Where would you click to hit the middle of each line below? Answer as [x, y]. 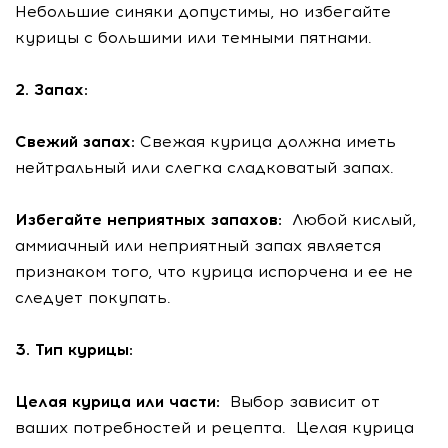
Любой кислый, [351, 219]
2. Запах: [51, 89]
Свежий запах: [77, 141]
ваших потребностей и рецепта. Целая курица [214, 427]
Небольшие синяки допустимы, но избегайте [203, 11]
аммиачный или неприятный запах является [198, 245]
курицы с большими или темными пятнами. [193, 37]
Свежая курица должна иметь [268, 141]
